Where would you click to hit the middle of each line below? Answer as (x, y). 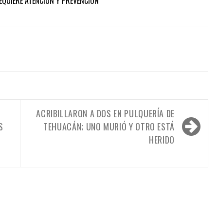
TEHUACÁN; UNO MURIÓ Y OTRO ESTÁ (109, 126)
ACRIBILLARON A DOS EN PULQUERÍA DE (105, 113)
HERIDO (162, 139)
